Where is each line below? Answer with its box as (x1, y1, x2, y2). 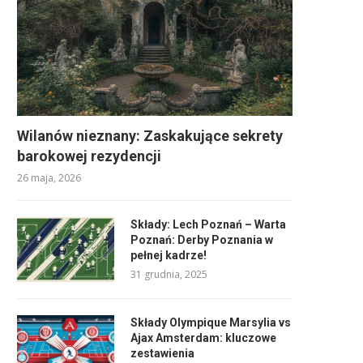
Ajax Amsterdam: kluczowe (130, 331, 276, 344)
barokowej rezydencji (17, 147, 161, 164)
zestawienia (130, 346, 194, 360)
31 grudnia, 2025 (130, 267, 207, 281)
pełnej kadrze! (130, 248, 207, 262)
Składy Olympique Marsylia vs (130, 315, 291, 329)
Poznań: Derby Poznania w (130, 233, 273, 246)
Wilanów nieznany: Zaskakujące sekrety (17, 126, 283, 144)
